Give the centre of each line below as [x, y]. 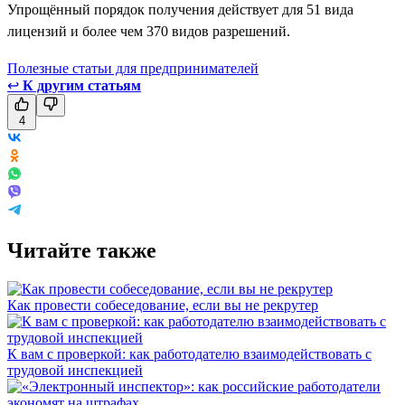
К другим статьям [82, 85]
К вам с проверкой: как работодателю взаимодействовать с [189, 353]
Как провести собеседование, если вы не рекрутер [163, 305]
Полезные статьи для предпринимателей [133, 68]
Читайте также [82, 250]
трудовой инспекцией [75, 370]
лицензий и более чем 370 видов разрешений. [149, 31]
